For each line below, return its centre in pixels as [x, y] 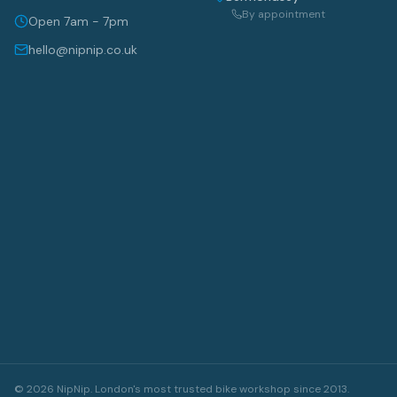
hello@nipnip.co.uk [83, 50]
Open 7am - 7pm [78, 21]
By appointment [284, 14]
